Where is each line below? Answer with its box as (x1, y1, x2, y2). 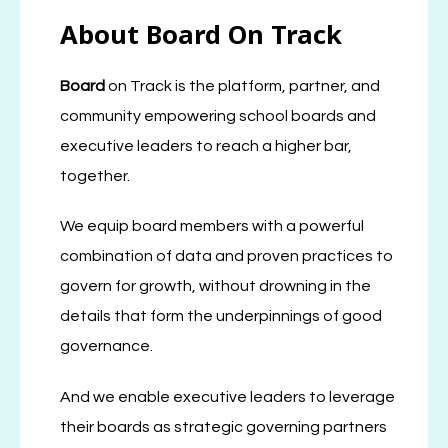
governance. (60, 338, 153, 355)
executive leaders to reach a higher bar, (60, 137, 352, 154)
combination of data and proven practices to (60, 248, 393, 265)
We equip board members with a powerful (60, 218, 364, 235)
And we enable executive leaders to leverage (60, 389, 395, 406)
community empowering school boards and (60, 107, 376, 124)
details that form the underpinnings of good (60, 308, 382, 325)
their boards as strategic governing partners (60, 419, 387, 436)
